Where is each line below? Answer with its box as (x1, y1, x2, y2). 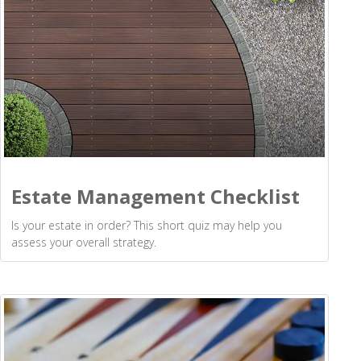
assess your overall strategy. (11, 234, 156, 251)
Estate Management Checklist (11, 183, 300, 210)
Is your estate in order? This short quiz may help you (11, 218, 282, 234)
